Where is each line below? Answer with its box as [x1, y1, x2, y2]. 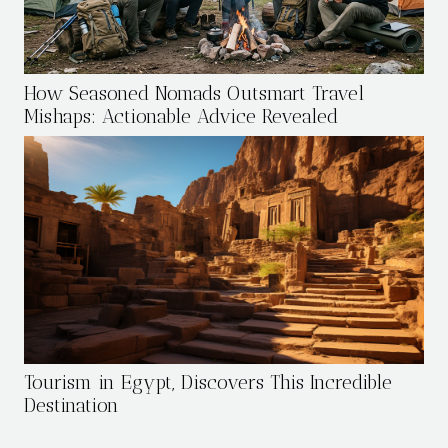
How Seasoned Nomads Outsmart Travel [24, 81, 364, 105]
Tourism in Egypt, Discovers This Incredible [24, 371, 392, 395]
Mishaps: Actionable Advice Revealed [24, 104, 338, 128]
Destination [24, 394, 119, 418]
